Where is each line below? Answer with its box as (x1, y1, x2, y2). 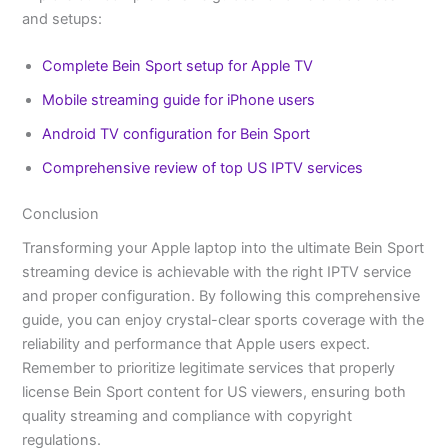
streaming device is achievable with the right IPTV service (22, 263, 412, 282)
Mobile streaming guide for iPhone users (42, 91, 316, 110)
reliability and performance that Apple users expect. (22, 335, 371, 354)
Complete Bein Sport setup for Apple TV (42, 57, 314, 76)
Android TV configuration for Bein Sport (42, 125, 311, 144)
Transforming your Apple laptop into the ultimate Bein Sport (22, 239, 425, 258)
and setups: (22, 9, 103, 28)
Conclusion (22, 204, 100, 223)
